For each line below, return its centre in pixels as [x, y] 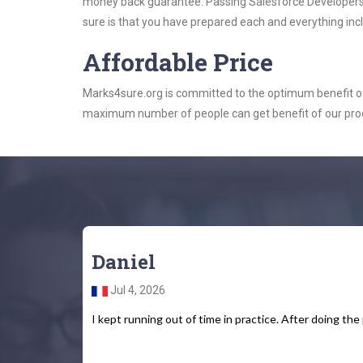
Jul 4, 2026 [137, 290]
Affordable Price [178, 62]
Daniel [124, 262]
